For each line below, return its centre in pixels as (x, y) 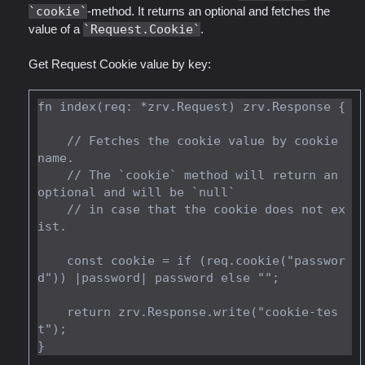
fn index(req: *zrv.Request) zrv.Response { (191, 106)
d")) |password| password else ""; (158, 277)
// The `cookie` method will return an (52, 175)
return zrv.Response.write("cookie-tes (52, 312)
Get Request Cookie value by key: (120, 64)
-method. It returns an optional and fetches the (209, 11)
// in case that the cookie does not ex (52, 209)
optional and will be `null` (136, 192)
